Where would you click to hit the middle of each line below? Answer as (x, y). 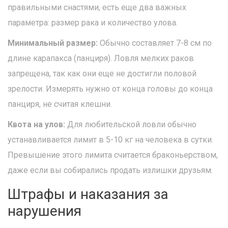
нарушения (45, 211)
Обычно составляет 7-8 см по (155, 43)
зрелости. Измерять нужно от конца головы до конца (110, 89)
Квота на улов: (36, 125)
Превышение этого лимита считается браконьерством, (113, 155)
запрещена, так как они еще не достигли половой (102, 74)
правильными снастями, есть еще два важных (97, 8)
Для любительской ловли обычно (131, 125)
